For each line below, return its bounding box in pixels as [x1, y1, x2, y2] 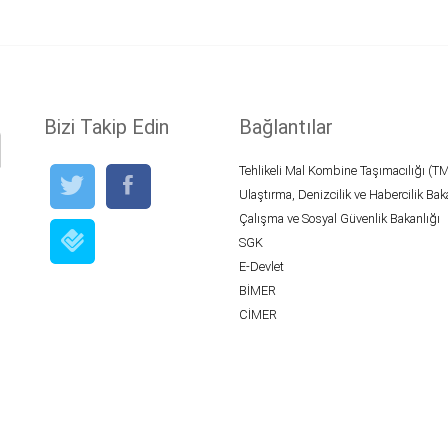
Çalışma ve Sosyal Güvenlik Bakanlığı [239, 210, 440, 226]
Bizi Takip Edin [44, 114, 169, 139]
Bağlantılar [239, 114, 333, 139]
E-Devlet [239, 258, 284, 274]
